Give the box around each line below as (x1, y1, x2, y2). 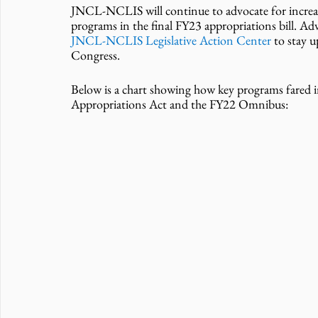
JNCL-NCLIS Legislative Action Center (71, 32, 271, 49)
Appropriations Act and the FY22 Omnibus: (71, 96, 291, 113)
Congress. (71, 47, 123, 64)
